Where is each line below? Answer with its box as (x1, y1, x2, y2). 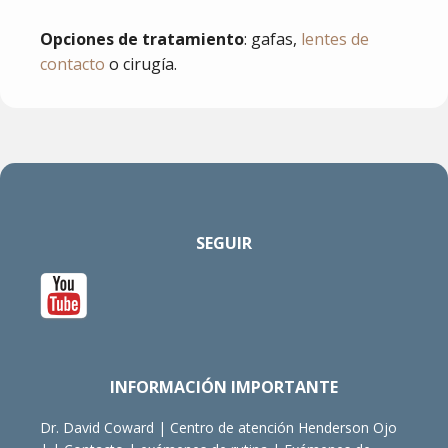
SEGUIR (196, 232, 252, 255)
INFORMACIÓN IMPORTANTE (110, 376, 338, 399)
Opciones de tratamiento (40, 28, 244, 51)
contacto (40, 53, 105, 76)
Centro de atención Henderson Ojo (170, 418, 397, 438)
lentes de (301, 28, 369, 51)
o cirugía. (105, 53, 177, 76)
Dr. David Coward (40, 418, 154, 438)
